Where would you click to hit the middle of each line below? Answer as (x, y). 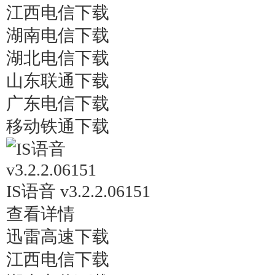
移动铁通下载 (58, 126)
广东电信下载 (58, 103)
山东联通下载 (58, 81)
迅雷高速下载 (58, 237)
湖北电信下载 (58, 58)
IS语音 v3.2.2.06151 (78, 191)
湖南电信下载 (58, 35)
